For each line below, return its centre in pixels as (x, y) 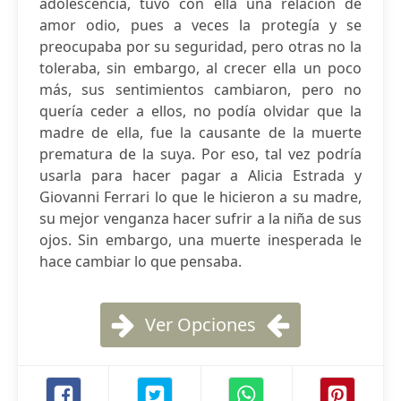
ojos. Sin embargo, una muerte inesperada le (200, 240)
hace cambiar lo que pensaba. (141, 261)
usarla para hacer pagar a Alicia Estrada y (200, 175)
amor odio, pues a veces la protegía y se (200, 25)
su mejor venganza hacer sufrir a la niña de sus (200, 218)
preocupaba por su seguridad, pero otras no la (200, 47)
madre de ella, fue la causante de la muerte (200, 132)
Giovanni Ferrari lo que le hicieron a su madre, (200, 197)
